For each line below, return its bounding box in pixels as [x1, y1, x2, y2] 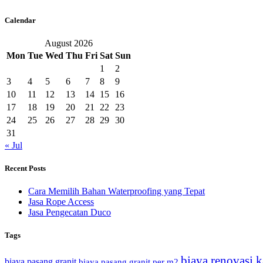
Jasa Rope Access [28, 197, 94, 207]
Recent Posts [5, 164, 46, 173]
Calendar [5, 15, 36, 25]
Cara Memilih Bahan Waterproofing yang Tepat [28, 186, 205, 197]
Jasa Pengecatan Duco [28, 207, 111, 218]
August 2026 [45, 38, 93, 48]
